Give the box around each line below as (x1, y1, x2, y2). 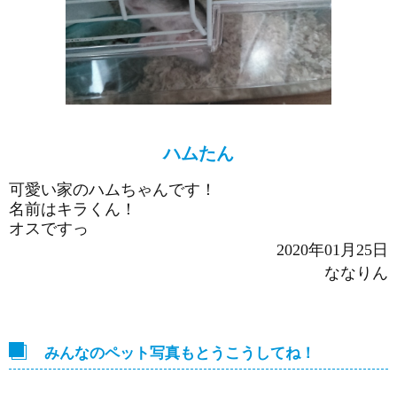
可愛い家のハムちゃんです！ (9, 181, 216, 198)
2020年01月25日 (276, 241, 388, 259)
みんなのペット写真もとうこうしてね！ (44, 345, 315, 362)
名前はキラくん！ (9, 200, 136, 218)
